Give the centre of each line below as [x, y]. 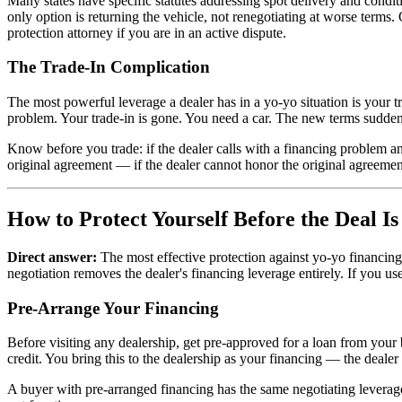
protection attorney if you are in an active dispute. [147, 32]
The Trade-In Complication [109, 67]
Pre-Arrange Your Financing [113, 308]
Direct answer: [52, 257]
